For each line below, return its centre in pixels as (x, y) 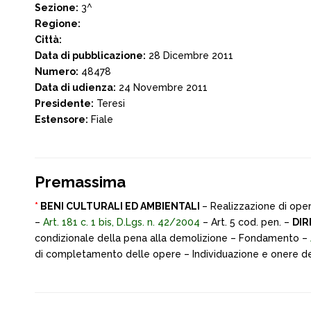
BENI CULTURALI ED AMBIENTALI (120, 206)
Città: (48, 40)
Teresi (109, 103)
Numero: (57, 72)
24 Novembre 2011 (162, 87)
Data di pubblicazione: (90, 56)
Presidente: (64, 103)
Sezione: (57, 8)
